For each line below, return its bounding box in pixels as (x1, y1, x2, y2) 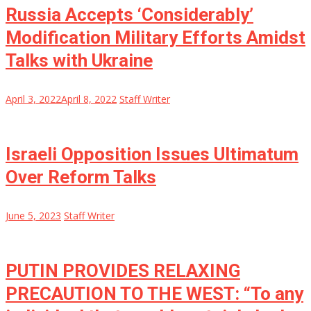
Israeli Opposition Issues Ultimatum (6, 144, 299, 165)
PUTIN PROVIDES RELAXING (6, 260, 240, 282)
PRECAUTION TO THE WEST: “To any (6, 283, 303, 305)
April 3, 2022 (6, 92, 61, 106)
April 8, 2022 (61, 92, 117, 106)
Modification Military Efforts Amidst (6, 27, 305, 49)
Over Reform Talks (6, 167, 156, 188)
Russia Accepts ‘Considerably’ (6, 4, 253, 26)
